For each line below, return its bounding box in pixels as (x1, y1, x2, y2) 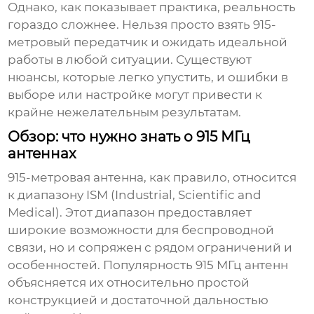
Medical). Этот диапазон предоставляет (8, 205, 252, 220)
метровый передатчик (8, 35, 149, 50)
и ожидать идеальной (148, 35, 288, 50)
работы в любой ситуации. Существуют (8, 53, 252, 67)
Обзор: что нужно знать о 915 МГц (8, 128, 251, 146)
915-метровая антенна (8, 170, 144, 185)
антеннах (8, 145, 77, 163)
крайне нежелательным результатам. (8, 105, 242, 120)
